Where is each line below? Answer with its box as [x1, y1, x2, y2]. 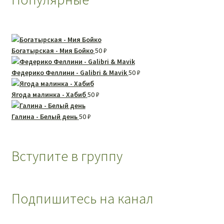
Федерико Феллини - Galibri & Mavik [11, 68, 127, 77]
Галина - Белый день [11, 112, 77, 121]
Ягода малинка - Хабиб [11, 90, 86, 99]
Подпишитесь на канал [11, 189, 153, 207]
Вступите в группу [11, 147, 122, 165]
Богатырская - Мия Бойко [11, 46, 93, 55]
